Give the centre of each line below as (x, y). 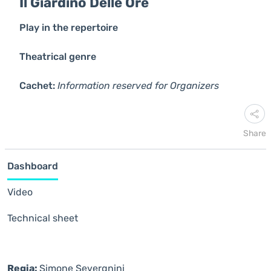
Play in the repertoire (69, 28)
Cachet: (37, 86)
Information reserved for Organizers (138, 86)
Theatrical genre (58, 57)
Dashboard (33, 166)
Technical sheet (43, 218)
